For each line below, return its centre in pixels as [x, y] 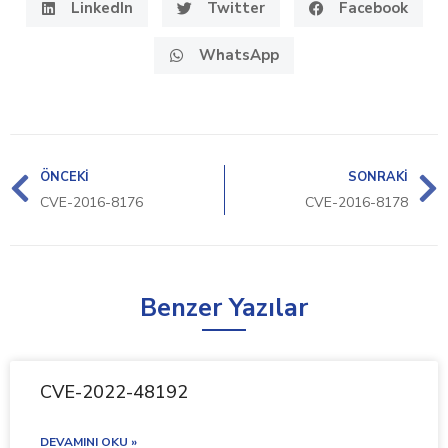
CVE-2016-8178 [356, 202]
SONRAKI [378, 177]
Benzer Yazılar [224, 308]
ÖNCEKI [64, 177]
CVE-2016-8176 [91, 202]
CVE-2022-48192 [114, 392]
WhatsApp [239, 55]
